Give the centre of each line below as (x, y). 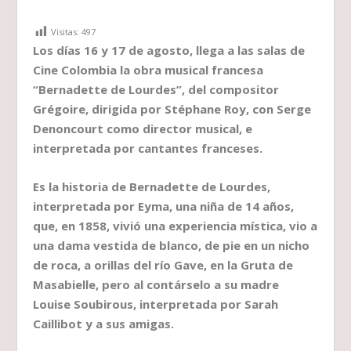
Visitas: (65, 32)
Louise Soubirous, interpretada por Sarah (156, 304)
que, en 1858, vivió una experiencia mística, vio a (175, 226)
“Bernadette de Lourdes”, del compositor (156, 90)
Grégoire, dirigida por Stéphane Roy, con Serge (172, 109)
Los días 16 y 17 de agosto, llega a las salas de (169, 51)
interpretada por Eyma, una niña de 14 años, (164, 206)
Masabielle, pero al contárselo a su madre (156, 285)
